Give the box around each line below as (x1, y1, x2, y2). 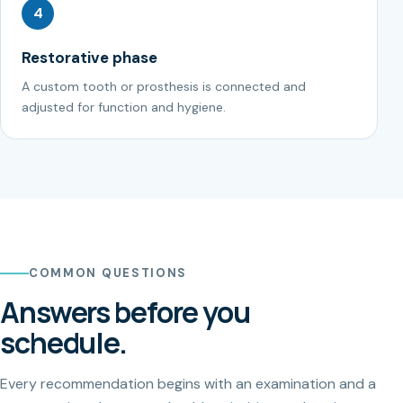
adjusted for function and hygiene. (22, 98, 226, 115)
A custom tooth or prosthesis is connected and (22, 77, 306, 94)
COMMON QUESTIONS (29, 264, 188, 281)
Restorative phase (22, 47, 157, 67)
